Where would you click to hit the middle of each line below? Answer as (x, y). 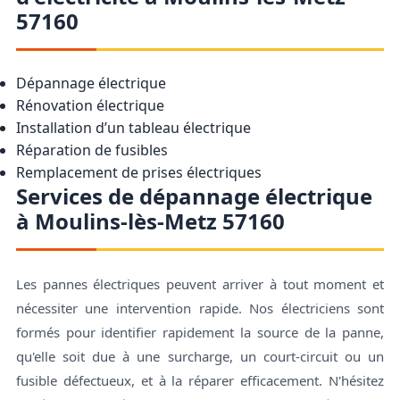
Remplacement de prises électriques (138, 172)
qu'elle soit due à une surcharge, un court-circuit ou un (200, 356)
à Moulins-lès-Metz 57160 (150, 221)
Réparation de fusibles (92, 150)
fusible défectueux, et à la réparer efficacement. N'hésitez (200, 380)
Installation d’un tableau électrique (133, 127)
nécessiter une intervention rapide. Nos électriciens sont (200, 308)
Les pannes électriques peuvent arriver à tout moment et (200, 283)
